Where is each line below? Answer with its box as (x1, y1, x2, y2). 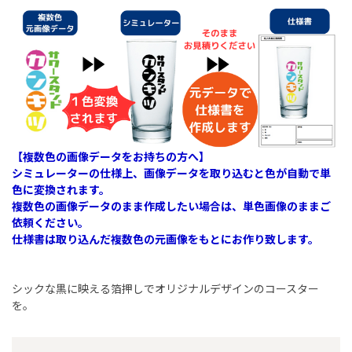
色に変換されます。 (12, 181, 110, 197)
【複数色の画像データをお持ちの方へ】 (12, 148, 210, 164)
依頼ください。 (12, 214, 89, 230)
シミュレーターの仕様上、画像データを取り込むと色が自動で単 (12, 164, 331, 181)
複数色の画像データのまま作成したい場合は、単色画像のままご (12, 197, 331, 214)
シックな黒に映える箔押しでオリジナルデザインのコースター (12, 280, 319, 296)
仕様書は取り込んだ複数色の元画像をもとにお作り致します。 (12, 230, 319, 247)
